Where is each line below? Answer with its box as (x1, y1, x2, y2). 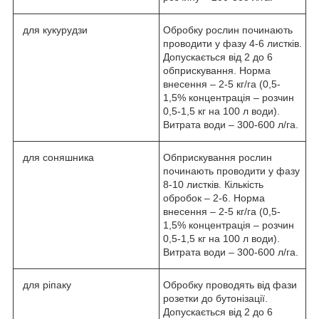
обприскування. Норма (163, 64, 271, 76)
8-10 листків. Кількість (163, 178, 263, 190)
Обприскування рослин (163, 151, 272, 163)
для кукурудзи (17, 23, 88, 36)
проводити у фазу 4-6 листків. (163, 37, 302, 49)
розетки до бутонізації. (163, 292, 268, 304)
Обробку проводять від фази (163, 278, 297, 291)
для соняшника (17, 151, 94, 163)
